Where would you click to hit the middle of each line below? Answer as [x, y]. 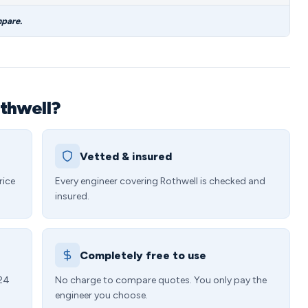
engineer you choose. [101, 295]
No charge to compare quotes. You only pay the [161, 280]
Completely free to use [143, 255]
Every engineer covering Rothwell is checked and [160, 181]
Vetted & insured [126, 156]
